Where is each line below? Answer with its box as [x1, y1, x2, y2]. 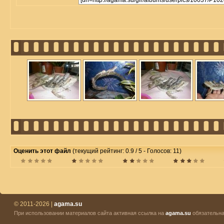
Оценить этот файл [13, 147, 72, 154]
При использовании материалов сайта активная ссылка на [14, 210, 165, 216]
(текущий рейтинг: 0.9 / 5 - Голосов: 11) [72, 147, 181, 154]
